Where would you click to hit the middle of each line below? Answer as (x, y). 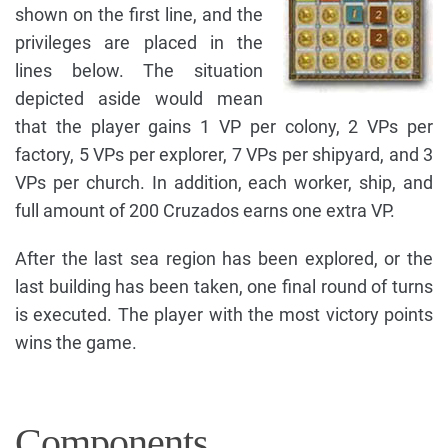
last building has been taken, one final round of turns (224, 286)
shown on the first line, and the (139, 14)
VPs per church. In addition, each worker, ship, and (224, 182)
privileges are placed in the (139, 42)
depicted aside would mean (139, 98)
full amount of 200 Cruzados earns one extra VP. (205, 210)
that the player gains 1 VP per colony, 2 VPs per (224, 126)
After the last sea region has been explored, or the (224, 258)
